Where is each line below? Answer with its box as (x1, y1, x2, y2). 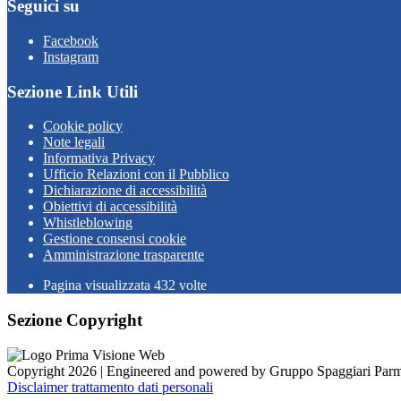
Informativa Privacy (43, 150, 155, 166)
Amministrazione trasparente (43, 247, 204, 263)
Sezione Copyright (7, 311, 142, 330)
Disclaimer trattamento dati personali (7, 379, 213, 395)
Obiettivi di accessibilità (43, 199, 177, 215)
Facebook (43, 33, 98, 48)
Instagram (43, 49, 98, 64)
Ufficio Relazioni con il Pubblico (43, 166, 229, 183)
